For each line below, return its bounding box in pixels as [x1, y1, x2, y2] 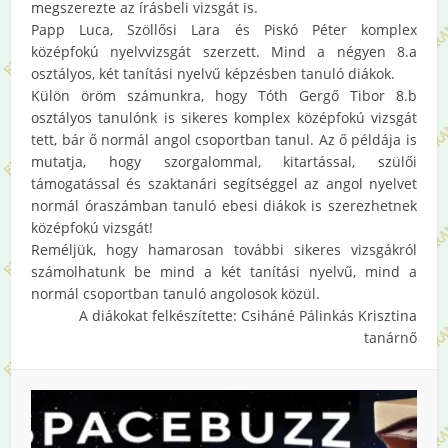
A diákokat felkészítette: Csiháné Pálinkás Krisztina [78, 305, 417, 325]
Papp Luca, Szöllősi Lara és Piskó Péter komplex [31, 19, 417, 39]
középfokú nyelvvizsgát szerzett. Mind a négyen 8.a [31, 41, 417, 61]
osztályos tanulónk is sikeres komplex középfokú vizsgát [31, 107, 417, 127]
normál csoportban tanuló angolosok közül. [31, 283, 321, 303]
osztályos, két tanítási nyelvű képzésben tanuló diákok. [31, 63, 396, 83]
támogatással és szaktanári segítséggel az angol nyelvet [31, 173, 417, 193]
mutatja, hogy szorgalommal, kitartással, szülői [31, 151, 417, 171]
